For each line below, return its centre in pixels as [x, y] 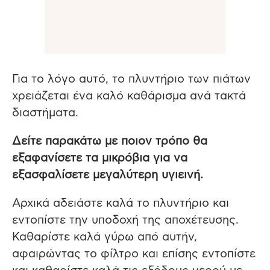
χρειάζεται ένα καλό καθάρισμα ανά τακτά [129, 96]
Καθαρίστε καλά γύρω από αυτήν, [105, 237]
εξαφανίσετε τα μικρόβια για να [100, 159]
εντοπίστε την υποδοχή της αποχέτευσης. [125, 221]
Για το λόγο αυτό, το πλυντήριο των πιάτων [131, 80]
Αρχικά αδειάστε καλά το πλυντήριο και [121, 204]
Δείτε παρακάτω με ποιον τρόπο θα [110, 142]
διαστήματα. [45, 113]
